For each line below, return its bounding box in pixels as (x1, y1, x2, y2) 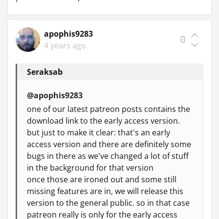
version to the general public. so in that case (27, 197, 190, 208)
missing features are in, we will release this (27, 185, 183, 197)
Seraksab (27, 66, 63, 77)
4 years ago (44, 40, 86, 51)
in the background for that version (27, 162, 153, 173)
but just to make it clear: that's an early (27, 127, 170, 138)
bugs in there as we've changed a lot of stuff (27, 150, 189, 161)
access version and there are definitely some (27, 138, 191, 150)
